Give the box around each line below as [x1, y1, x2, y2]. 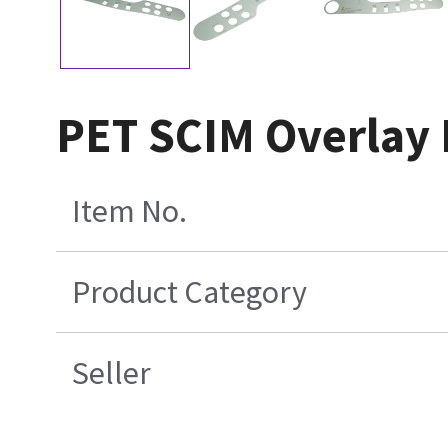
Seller [72, 353, 152, 394]
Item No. [72, 191, 188, 232]
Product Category [72, 272, 308, 313]
